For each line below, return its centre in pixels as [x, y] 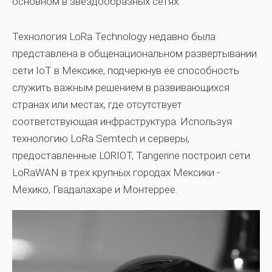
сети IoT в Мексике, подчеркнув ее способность [126, 70]
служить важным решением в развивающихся [121, 87]
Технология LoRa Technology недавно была [114, 36]
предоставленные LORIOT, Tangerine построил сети [131, 155]
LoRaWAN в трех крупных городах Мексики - [116, 172]
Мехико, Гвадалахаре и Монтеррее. [95, 189]
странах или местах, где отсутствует [97, 104]
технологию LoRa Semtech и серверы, [101, 138]
